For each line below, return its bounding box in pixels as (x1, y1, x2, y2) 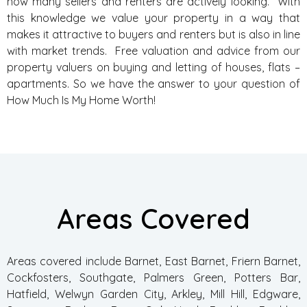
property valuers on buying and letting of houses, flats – (7, 60, 300, 74)
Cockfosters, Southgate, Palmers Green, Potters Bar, (7, 271, 300, 284)
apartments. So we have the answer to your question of (7, 77, 300, 90)
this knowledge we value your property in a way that (7, 11, 300, 25)
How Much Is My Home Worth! (7, 93, 156, 107)
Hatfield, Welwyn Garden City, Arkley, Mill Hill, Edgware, (7, 287, 300, 301)
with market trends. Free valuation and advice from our (7, 44, 300, 58)
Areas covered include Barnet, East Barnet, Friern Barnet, (7, 254, 300, 268)
